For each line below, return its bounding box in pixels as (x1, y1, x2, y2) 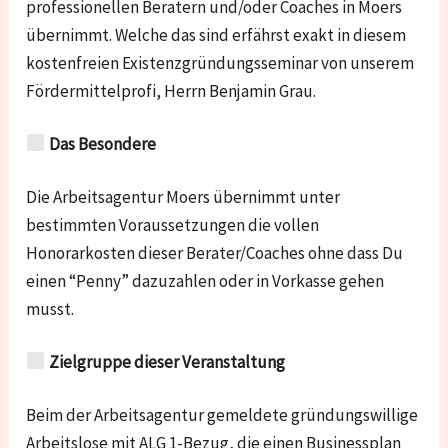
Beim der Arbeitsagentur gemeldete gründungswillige (26, 403, 419, 426)
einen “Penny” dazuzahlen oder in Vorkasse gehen (26, 269, 385, 292)
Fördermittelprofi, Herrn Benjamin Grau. (26, 79, 317, 102)
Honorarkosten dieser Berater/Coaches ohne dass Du (26, 241, 404, 264)
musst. (26, 297, 75, 320)
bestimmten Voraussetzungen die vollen (26, 213, 320, 236)
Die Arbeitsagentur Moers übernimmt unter (26, 185, 341, 208)
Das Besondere (45, 132, 156, 155)
